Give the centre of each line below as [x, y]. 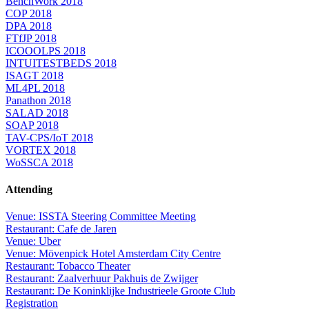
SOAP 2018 [32, 125]
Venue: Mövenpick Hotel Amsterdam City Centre [113, 254]
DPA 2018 [29, 26]
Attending [29, 190]
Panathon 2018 [38, 100]
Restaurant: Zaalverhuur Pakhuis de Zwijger [102, 279]
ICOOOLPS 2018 [46, 50]
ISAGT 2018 [34, 75]
